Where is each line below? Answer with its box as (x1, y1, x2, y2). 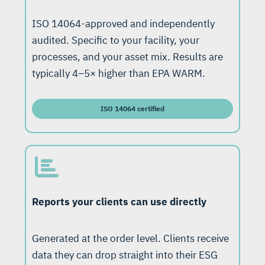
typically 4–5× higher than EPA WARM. (32, 67, 205, 80)
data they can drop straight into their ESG (32, 248, 218, 262)
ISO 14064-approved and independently (32, 17, 215, 31)
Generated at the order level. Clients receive (32, 232, 229, 245)
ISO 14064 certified (101, 104, 164, 114)
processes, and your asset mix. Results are (32, 50, 223, 64)
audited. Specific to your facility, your (32, 34, 199, 47)
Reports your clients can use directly (32, 195, 206, 209)
